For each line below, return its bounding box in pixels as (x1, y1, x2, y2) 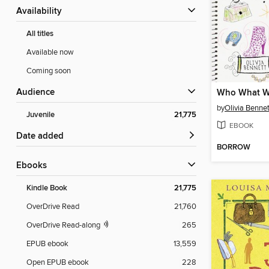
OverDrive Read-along (26, 220, 102, 231)
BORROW (217, 142, 250, 153)
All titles (26, 29, 53, 40)
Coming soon (26, 66, 71, 76)
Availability (22, 6, 62, 17)
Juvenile (26, 110, 55, 121)
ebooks (22, 160, 47, 172)
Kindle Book (26, 183, 67, 194)
